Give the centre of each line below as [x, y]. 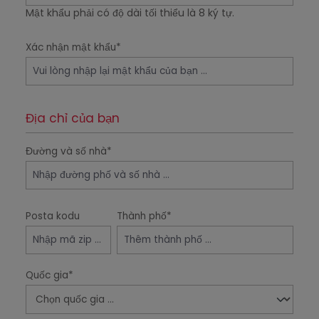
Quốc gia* [49, 275]
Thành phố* [144, 216]
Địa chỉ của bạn [73, 118]
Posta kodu [53, 216]
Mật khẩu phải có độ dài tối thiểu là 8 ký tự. [130, 13]
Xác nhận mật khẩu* [73, 47]
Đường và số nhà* [69, 151]
